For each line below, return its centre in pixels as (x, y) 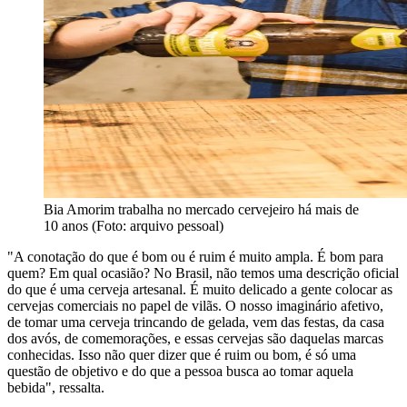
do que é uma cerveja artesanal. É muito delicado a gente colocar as (200, 290)
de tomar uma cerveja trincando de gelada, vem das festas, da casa (196, 323)
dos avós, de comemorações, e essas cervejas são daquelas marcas (195, 339)
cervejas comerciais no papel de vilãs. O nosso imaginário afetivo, (195, 306)
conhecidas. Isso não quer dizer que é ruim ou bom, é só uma (182, 355)
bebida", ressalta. (56, 388)
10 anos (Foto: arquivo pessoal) (134, 226)
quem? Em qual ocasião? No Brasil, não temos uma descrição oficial (203, 273)
